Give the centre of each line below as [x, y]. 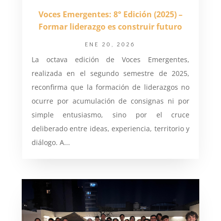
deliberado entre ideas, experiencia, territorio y [110, 129]
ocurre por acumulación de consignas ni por [110, 101]
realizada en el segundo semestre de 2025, [110, 74]
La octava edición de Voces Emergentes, [110, 60]
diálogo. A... [51, 143]
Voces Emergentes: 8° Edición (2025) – [110, 15]
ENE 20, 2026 [110, 44]
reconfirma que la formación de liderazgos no [110, 87]
